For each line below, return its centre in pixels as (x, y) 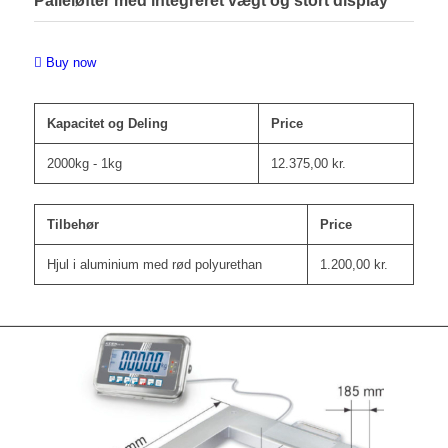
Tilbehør (72, 225)
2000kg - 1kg (84, 164)
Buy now (70, 62)
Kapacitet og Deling (107, 124)
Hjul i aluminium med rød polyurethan (154, 265)
